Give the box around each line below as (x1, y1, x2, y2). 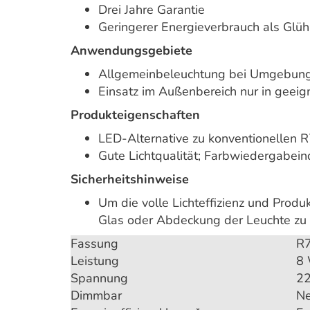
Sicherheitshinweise (71, 171, 189, 188)
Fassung (71, 235, 118, 252)
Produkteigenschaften (71, 107, 200, 123)
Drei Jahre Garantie (98, 1, 205, 18)
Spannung (71, 270, 128, 286)
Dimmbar (71, 287, 122, 304)
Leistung (71, 253, 119, 269)
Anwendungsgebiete (71, 42, 192, 59)
